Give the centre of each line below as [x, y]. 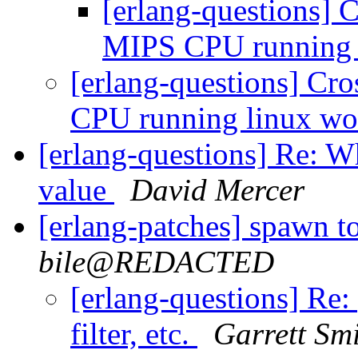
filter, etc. [134, 334]
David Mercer [217, 190]
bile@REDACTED [156, 262]
